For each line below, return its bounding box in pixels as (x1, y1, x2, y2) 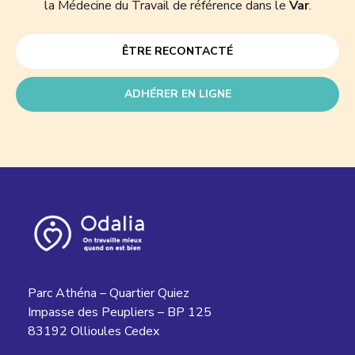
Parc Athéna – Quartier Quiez (28, 284, 189, 303)
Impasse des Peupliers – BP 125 (28, 303, 212, 322)
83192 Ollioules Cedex (28, 323, 159, 341)
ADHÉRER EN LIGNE (124, 86, 231, 102)
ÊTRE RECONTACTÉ (122, 44, 233, 59)
